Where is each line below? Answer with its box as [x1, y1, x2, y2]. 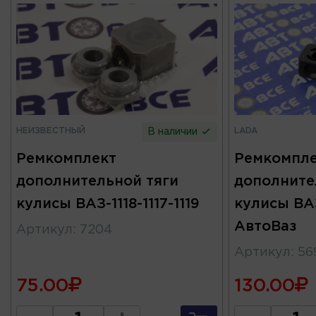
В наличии [147, 127, 201, 136]
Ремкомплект [16, 152, 116, 165]
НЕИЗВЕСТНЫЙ [16, 126, 85, 135]
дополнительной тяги [16, 174, 178, 188]
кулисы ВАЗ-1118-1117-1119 [16, 197, 200, 210]
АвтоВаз [233, 219, 296, 233]
